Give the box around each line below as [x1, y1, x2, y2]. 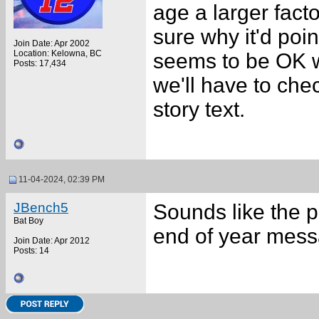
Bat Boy [14, 216, 43, 226]
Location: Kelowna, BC [14, 48, 102, 58]
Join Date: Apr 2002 [14, 38, 90, 48]
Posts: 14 [14, 246, 49, 256]
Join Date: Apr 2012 [14, 236, 90, 246]
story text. [153, 98, 245, 121]
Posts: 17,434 [14, 58, 66, 68]
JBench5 [14, 200, 68, 215]
